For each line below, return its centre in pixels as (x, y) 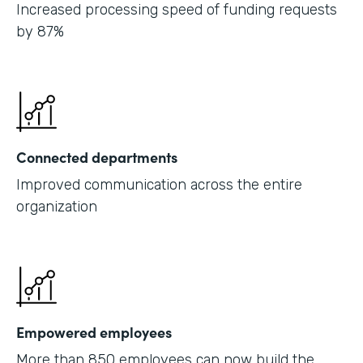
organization (57, 206)
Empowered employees (94, 331)
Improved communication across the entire (159, 184)
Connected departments (97, 156)
